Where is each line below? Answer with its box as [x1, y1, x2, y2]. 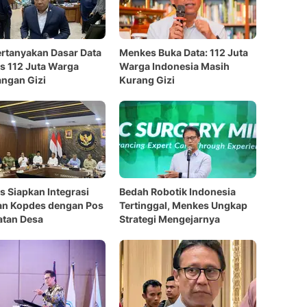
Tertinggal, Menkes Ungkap [119, 199, 247, 211]
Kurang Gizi [119, 74, 175, 86]
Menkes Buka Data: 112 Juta [119, 47, 248, 58]
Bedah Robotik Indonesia [119, 186, 236, 197]
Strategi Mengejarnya [119, 213, 220, 225]
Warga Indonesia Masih [119, 60, 230, 72]
